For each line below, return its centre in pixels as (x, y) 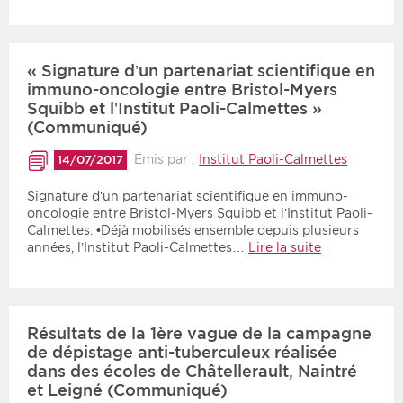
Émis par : (167, 160)
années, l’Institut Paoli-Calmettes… (138, 247)
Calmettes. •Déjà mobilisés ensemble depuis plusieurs (193, 230)
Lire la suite (285, 247)
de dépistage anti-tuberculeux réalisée (182, 352)
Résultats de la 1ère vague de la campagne (199, 333)
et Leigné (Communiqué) (127, 390)
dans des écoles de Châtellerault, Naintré (192, 371)
